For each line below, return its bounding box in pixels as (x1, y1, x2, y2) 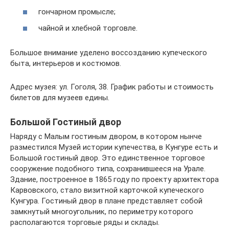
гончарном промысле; (38, 7, 116, 17)
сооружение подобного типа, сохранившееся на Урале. (10, 164, 205, 173)
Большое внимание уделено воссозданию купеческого (10, 48, 207, 57)
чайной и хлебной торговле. (38, 23, 138, 33)
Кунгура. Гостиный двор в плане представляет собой (10, 196, 202, 205)
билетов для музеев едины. (10, 93, 109, 102)
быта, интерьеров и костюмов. (10, 58, 121, 68)
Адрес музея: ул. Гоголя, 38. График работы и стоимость (10, 82, 214, 91)
